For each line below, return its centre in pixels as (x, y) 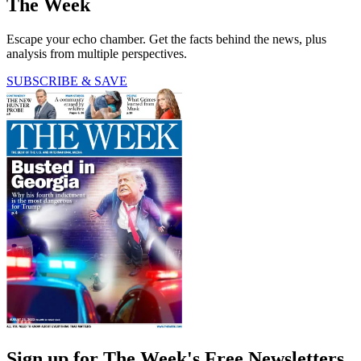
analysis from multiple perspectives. (97, 53)
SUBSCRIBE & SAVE (67, 81)
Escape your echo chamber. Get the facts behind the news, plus (166, 39)
